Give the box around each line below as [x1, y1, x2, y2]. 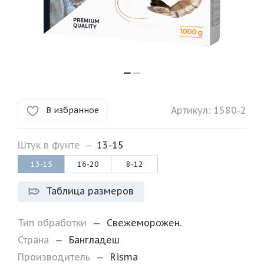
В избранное [46, 105, 99, 116]
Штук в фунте [18, 139, 80, 151]
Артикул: [171, 104, 210, 116]
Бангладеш [69, 234, 120, 246]
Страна [18, 234, 52, 246]
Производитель [18, 251, 93, 263]
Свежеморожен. [107, 217, 181, 229]
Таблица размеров [46, 185, 134, 197]
